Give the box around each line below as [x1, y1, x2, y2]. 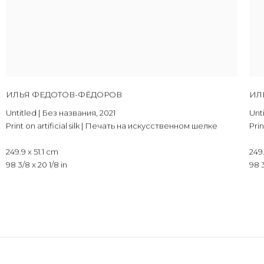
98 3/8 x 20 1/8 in [6, 159, 68, 169]
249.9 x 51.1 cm [6, 146, 59, 156]
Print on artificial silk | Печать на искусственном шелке [6, 120, 218, 130]
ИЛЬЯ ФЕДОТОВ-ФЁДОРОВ [6, 89, 123, 99]
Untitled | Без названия [6, 107, 97, 117]
